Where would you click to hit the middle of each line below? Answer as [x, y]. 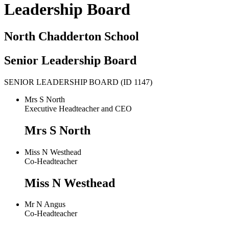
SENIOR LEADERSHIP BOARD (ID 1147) [78, 82]
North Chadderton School [72, 36]
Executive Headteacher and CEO [78, 108]
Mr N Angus [45, 204]
